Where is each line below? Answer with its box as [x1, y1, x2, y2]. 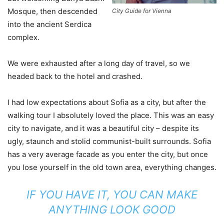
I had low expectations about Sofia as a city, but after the [7, 97, 206, 107]
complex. [7, 32, 39, 42]
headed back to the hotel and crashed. [7, 71, 142, 81]
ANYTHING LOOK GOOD [48, 202, 175, 216]
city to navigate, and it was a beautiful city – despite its [7, 123, 199, 133]
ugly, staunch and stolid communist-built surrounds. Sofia [7, 136, 211, 146]
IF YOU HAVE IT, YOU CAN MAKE [26, 187, 197, 201]
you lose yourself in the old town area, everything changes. [7, 162, 216, 172]
